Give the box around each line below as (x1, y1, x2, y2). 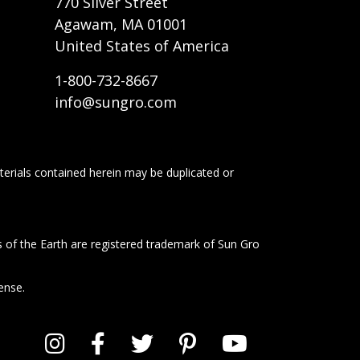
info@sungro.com (55, 92, 177, 112)
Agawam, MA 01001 (55, 14, 187, 35)
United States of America (55, 36, 229, 56)
